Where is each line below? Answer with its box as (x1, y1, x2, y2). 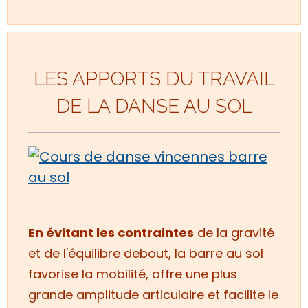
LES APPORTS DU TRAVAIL (33, 67, 275, 90)
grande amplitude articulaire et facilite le (28, 285, 278, 303)
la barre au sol (175, 244, 263, 262)
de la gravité (194, 223, 274, 241)
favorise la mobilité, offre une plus (28, 265, 237, 283)
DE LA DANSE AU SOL (56, 94, 252, 118)
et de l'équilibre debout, (28, 244, 175, 262)
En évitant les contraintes (28, 223, 194, 241)
